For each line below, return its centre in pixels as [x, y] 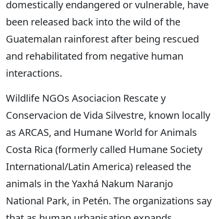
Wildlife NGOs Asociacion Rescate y [86, 98]
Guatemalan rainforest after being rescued [102, 39]
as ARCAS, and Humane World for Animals [101, 132]
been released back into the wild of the [93, 22]
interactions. [34, 73]
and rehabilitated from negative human [95, 56]
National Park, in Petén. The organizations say [109, 201]
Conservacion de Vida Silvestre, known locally [108, 115]
